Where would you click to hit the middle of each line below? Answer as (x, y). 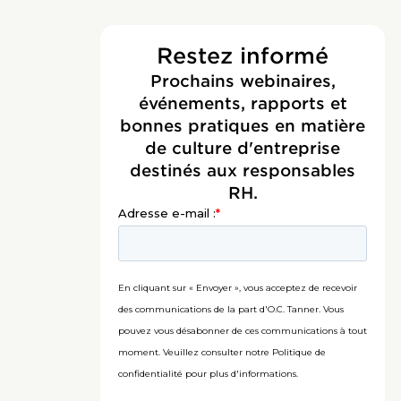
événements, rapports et (243, 104)
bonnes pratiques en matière (243, 126)
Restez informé (243, 56)
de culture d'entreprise (243, 149)
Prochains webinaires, (243, 81)
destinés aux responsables (243, 171)
